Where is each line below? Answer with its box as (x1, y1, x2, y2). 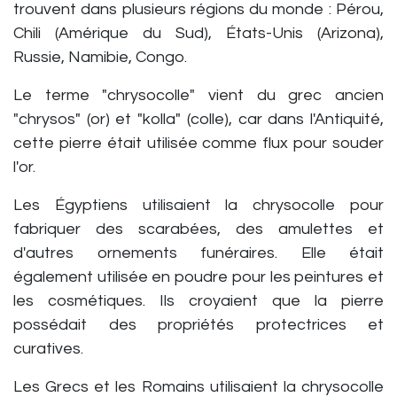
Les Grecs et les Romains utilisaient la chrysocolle (13, 378, 384, 395)
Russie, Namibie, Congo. (13, 49, 187, 66)
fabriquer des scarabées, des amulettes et (13, 221, 384, 237)
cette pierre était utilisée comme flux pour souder (13, 135, 384, 152)
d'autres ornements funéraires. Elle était (13, 245, 384, 261)
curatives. (13, 340, 83, 357)
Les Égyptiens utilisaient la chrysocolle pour (13, 197, 384, 214)
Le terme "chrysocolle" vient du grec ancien (13, 87, 384, 104)
